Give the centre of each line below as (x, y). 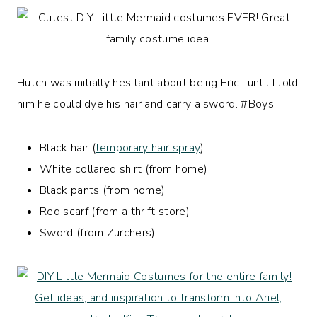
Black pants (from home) (103, 190)
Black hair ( (68, 148)
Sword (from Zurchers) (98, 232)
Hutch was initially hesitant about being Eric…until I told (158, 82)
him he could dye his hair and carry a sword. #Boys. (147, 104)
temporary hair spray (148, 148)
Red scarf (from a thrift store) (115, 211)
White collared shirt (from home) (124, 169)
